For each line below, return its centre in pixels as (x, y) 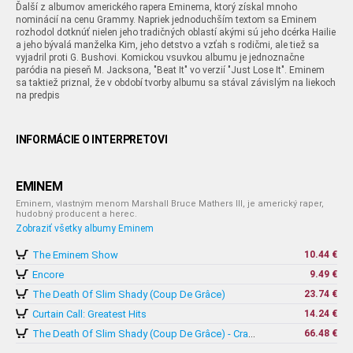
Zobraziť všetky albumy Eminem (85, 229)
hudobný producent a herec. (76, 214)
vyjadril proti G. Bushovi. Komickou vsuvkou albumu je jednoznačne (160, 58)
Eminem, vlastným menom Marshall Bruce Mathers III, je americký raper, (170, 204)
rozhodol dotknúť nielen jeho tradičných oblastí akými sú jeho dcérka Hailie (176, 32)
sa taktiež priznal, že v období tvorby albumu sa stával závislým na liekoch (176, 83)
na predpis (38, 95)
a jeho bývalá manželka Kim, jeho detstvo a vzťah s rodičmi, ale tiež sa (167, 45)
